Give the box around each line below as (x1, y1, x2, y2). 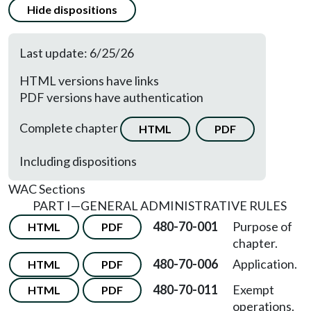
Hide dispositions (27, 3, 117, 16)
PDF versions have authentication (19, 90, 203, 105)
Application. (233, 256, 297, 271)
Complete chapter (19, 119, 120, 135)
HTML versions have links (19, 73, 159, 88)
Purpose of (233, 219, 292, 234)
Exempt (233, 282, 274, 297)
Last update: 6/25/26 (19, 45, 134, 60)
